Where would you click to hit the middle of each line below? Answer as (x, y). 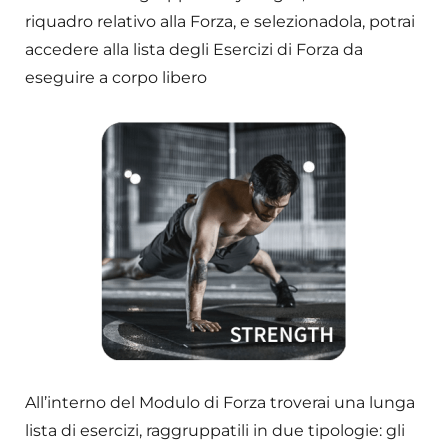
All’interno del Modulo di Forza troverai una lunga (220, 403)
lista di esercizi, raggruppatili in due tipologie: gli (215, 431)
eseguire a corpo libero (116, 78)
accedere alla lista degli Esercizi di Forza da (194, 50)
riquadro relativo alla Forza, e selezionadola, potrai (220, 22)
